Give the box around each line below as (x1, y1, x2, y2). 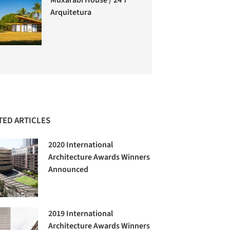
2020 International (48, 139, 113, 151)
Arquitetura (50, 6, 92, 18)
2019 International (48, 208, 113, 220)
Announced (48, 164, 89, 176)
